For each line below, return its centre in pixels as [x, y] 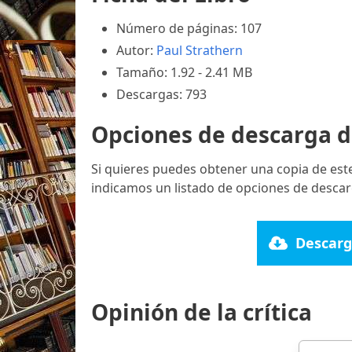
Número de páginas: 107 [189, 28]
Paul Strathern [200, 50]
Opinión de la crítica [202, 312]
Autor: [136, 50]
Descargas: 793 [161, 94]
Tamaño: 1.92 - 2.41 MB [184, 72]
